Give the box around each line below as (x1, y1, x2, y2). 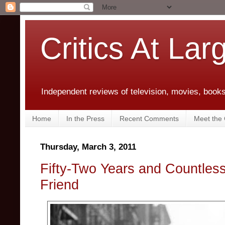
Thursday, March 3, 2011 (40, 142, 136, 152)
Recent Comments (120, 114, 179, 123)
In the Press (66, 114, 104, 123)
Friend (40, 176, 79, 192)
